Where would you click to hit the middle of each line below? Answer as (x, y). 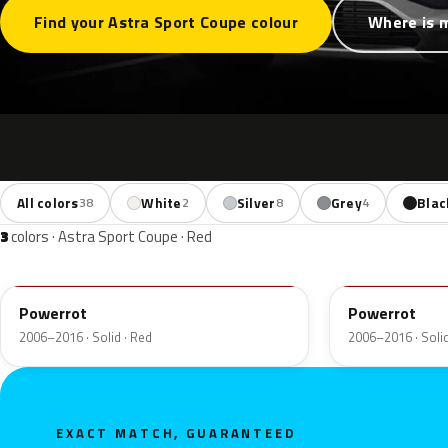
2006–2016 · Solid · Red (85, 337)
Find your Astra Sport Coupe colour (166, 22)
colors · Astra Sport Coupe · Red (110, 237)
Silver (256, 202)
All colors (48, 202)
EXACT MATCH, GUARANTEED (176, 433)
